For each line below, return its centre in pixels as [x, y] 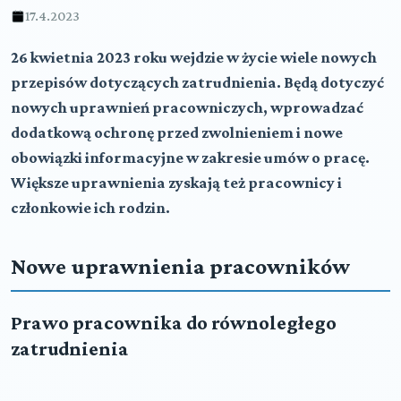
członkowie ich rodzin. [90, 208]
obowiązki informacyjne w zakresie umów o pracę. [190, 158]
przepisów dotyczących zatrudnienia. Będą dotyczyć [197, 82]
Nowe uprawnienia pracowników [180, 266]
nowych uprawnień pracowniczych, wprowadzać [187, 107]
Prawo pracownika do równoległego [174, 323]
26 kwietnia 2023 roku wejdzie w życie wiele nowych [194, 57]
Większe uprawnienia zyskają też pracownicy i [176, 183]
